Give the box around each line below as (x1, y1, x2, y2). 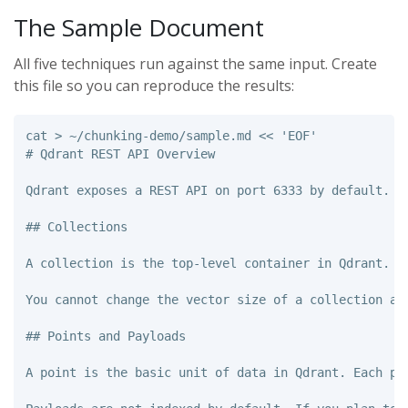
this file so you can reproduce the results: (14, 76, 294, 97)
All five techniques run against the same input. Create (14, 54, 377, 75)
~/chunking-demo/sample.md (61, 127, 259, 143)
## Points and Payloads (25, 328, 186, 343)
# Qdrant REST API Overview (25, 146, 215, 161)
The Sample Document (14, 11, 264, 45)
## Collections (25, 219, 127, 234)
